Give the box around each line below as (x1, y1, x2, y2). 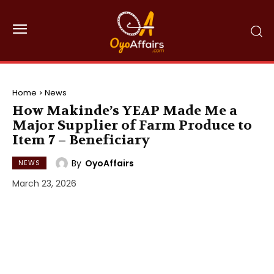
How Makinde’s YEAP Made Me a (12, 102, 237, 119)
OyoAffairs (85, 157, 134, 169)
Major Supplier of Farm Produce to (12, 117, 252, 134)
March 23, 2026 (12, 177, 76, 190)
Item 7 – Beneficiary (12, 131, 150, 149)
